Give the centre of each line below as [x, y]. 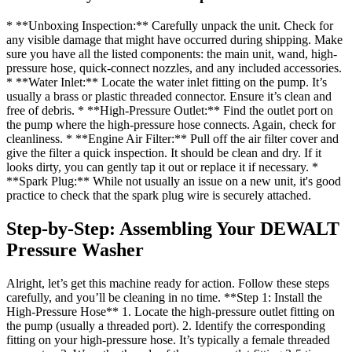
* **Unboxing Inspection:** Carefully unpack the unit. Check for [170, 26]
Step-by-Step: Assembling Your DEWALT [173, 229]
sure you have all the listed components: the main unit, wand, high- [172, 54]
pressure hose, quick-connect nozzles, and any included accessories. [174, 68]
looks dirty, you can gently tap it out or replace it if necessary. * [162, 167]
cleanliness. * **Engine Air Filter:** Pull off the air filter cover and [172, 139]
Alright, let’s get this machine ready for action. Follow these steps [168, 283]
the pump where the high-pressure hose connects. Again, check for [171, 125]
